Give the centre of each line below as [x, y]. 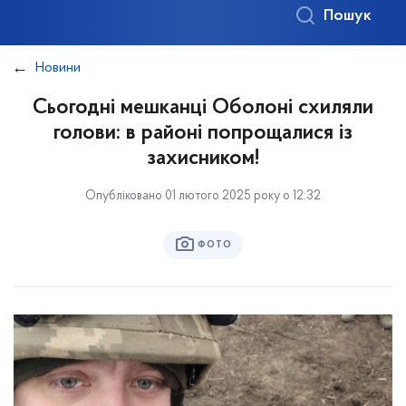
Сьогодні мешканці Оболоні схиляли [203, 108]
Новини [58, 68]
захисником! [203, 159]
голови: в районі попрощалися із [203, 133]
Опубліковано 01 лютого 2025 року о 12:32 [203, 196]
